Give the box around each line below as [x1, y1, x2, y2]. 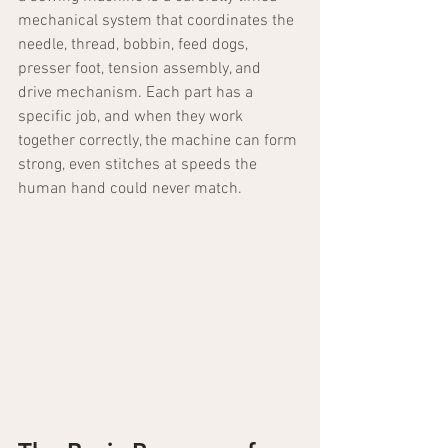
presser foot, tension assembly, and [18, 59, 265, 79]
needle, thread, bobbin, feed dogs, [18, 35, 252, 55]
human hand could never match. [18, 179, 242, 199]
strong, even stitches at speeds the [18, 155, 261, 175]
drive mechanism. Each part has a [18, 83, 257, 103]
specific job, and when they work [18, 107, 247, 127]
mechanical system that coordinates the [18, 11, 298, 31]
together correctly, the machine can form [18, 131, 301, 151]
